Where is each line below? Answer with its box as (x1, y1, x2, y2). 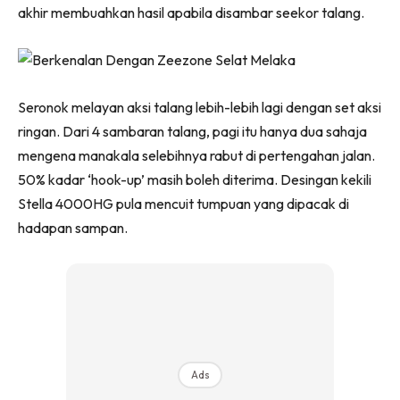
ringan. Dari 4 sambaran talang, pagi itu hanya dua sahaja (18, 122, 367, 141)
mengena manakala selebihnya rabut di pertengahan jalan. (18, 146, 375, 165)
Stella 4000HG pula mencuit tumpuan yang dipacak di (18, 195, 349, 213)
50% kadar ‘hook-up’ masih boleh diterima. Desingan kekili (18, 171, 371, 189)
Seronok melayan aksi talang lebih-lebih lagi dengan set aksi (18, 98, 381, 117)
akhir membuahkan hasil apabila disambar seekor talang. (18, 4, 364, 22)
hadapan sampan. (18, 219, 128, 237)
